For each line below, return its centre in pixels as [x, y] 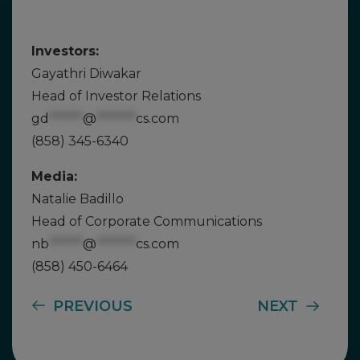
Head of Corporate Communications [147, 221]
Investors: [65, 51]
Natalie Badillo [78, 199]
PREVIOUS [93, 306]
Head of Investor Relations [116, 96]
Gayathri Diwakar [86, 74]
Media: [54, 176]
